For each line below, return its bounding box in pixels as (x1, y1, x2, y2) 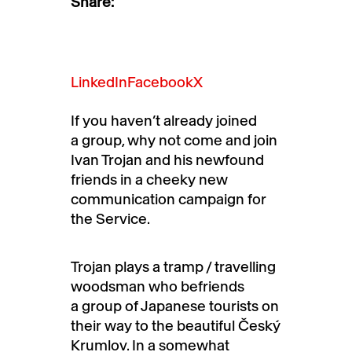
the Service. (71, 209, 152, 228)
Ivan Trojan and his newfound (71, 150, 264, 169)
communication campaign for (71, 189, 266, 208)
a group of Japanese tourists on (71, 296, 279, 315)
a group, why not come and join (71, 130, 277, 149)
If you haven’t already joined (71, 111, 257, 130)
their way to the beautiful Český (71, 316, 280, 335)
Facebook (127, 72, 193, 91)
